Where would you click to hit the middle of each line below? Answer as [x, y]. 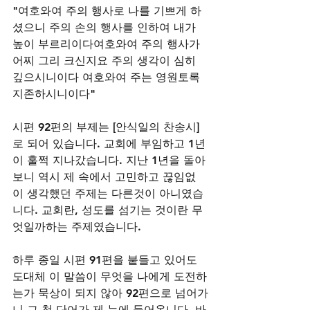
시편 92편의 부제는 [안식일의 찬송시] [108, 127]
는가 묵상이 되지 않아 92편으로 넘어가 [110, 293]
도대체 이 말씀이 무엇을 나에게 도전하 [110, 276]
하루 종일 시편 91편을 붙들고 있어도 [107, 260]
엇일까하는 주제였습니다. [79, 227]
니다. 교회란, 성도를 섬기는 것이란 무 [108, 210]
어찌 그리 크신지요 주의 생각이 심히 [106, 61]
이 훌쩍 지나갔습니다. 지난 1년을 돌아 [109, 160]
